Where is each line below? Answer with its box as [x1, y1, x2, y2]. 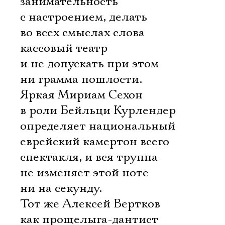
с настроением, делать [20, 10, 147, 25]
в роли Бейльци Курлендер [20, 103, 176, 118]
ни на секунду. [20, 181, 102, 196]
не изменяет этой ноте [20, 165, 149, 180]
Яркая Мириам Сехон [20, 87, 143, 102]
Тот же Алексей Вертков [20, 196, 160, 211]
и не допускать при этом [20, 56, 159, 71]
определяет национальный [20, 119, 175, 134]
